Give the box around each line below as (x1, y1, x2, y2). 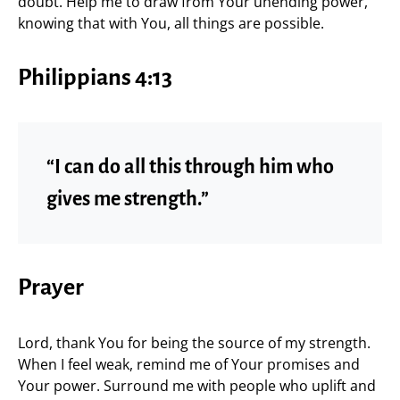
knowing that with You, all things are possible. (18, 13, 324, 33)
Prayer (18, 275, 84, 300)
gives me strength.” (46, 188, 209, 210)
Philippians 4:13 (18, 65, 172, 90)
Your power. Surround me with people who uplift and (18, 376, 376, 396)
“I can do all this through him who (46, 156, 334, 178)
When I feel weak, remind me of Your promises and (18, 354, 360, 374)
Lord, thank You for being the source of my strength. (18, 333, 371, 353)
